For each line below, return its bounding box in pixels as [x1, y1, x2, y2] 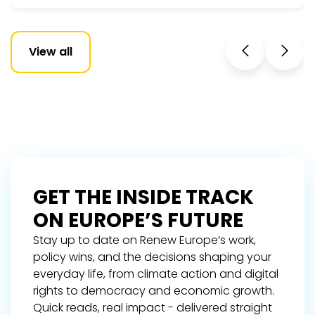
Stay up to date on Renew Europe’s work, [33, 231, 256, 248]
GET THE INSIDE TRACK [33, 183, 254, 211]
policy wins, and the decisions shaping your [33, 248, 271, 265]
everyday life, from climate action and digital [33, 265, 278, 282]
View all [29, 43, 72, 60]
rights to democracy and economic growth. [33, 282, 274, 299]
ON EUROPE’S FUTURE [33, 206, 243, 234]
